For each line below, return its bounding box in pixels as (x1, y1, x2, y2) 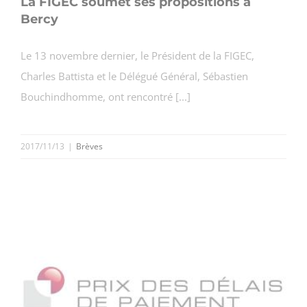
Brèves (76, 140, 103, 153)
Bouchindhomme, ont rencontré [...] (21, 90, 191, 104)
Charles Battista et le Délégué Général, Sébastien (21, 69, 248, 84)
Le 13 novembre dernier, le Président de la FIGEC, (21, 49, 254, 63)
